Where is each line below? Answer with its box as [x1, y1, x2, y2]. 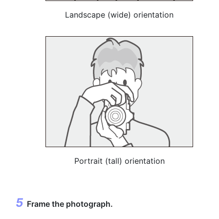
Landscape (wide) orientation [65, 10, 174, 20]
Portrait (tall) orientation [74, 156, 165, 166]
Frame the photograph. [27, 199, 113, 209]
